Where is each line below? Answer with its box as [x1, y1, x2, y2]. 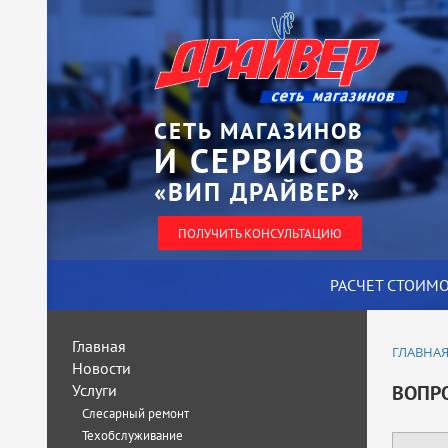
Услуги [72, 380, 117, 400]
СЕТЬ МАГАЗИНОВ [153, 116, 364, 145]
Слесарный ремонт [82, 405, 189, 422]
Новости [72, 358, 131, 378]
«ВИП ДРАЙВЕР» [153, 175, 361, 208]
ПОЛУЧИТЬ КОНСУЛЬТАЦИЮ [177, 224, 342, 242]
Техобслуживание [82, 427, 183, 444]
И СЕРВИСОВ [153, 139, 366, 182]
